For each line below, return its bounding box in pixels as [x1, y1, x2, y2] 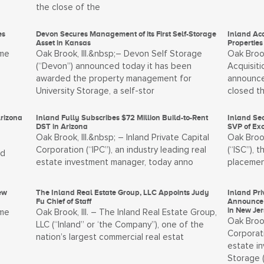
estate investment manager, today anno [36, 158, 194, 167]
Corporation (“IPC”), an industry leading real [36, 146, 207, 154]
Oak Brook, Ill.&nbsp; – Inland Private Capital [36, 133, 210, 142]
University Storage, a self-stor [36, 87, 155, 95]
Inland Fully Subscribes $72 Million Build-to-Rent [36, 113, 209, 122]
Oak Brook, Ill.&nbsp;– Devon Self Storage [36, 49, 203, 58]
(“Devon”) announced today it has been [36, 62, 192, 71]
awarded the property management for [36, 74, 192, 83]
